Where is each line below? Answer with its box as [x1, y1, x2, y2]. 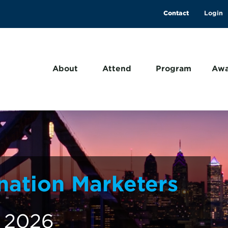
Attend [102, 64, 131, 74]
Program [156, 64, 191, 74]
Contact [163, 9, 189, 17]
